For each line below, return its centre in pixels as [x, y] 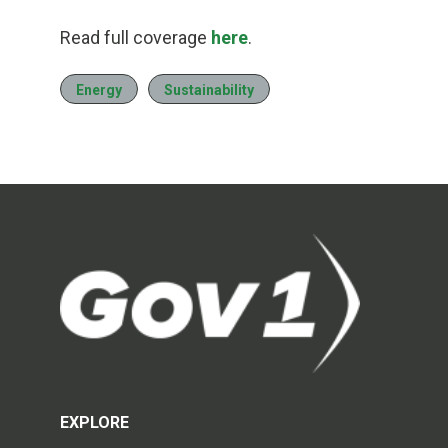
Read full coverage [135, 38]
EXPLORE [94, 422]
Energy [99, 90]
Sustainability [209, 90]
